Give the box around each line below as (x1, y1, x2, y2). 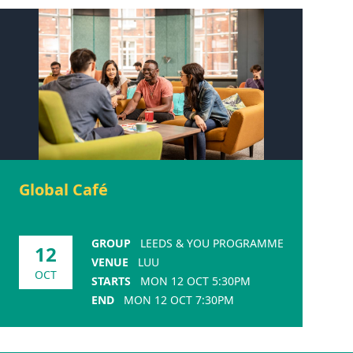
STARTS (91, 273, 131, 288)
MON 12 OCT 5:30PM (140, 273, 251, 288)
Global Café (19, 178, 108, 200)
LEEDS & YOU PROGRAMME (140, 235, 284, 251)
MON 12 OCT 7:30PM (124, 292, 234, 307)
